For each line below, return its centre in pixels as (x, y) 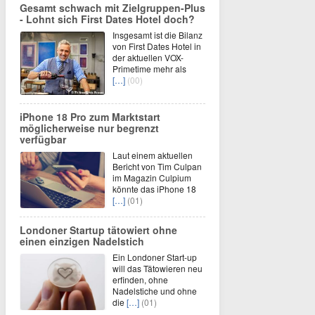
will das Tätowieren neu (157, 268)
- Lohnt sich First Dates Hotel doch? (107, 19)
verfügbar (43, 139)
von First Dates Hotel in (157, 46)
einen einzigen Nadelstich (82, 241)
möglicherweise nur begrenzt (89, 128)
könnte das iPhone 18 (154, 188)
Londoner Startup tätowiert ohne (98, 230)
